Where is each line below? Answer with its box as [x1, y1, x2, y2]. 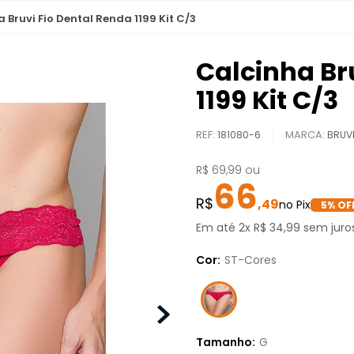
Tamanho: [196, 333, 255, 350]
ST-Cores [224, 251, 277, 268]
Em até [196, 220, 239, 235]
